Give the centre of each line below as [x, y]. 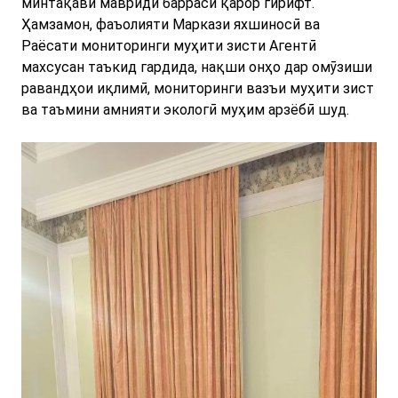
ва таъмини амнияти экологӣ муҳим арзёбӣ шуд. [185, 110]
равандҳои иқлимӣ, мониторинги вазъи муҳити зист [198, 89]
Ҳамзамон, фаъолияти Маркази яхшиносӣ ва [171, 25]
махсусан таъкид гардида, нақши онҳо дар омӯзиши [197, 68]
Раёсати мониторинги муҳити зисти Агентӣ [169, 46]
